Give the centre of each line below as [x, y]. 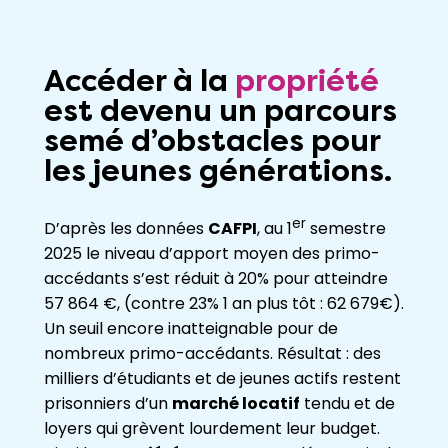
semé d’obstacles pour [212, 140]
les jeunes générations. [218, 170]
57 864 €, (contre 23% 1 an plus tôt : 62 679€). [224, 304]
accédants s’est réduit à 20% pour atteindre [216, 279]
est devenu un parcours [220, 110]
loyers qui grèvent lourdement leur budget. [212, 429]
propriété [307, 80]
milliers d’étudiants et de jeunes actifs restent [222, 379]
